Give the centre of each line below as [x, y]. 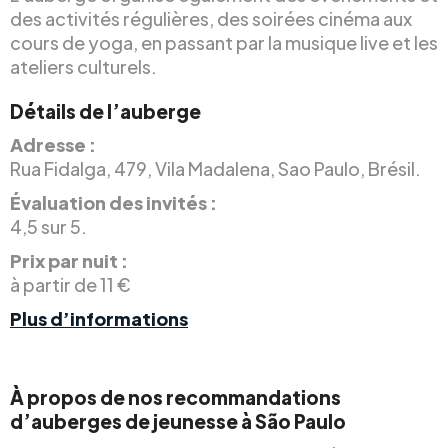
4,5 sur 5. [48, 226]
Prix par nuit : [69, 260]
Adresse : [53, 144]
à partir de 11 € [70, 284]
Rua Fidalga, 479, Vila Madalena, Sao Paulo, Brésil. [215, 168]
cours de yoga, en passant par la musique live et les [224, 42]
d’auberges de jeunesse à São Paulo [178, 420]
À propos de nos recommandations [175, 396]
